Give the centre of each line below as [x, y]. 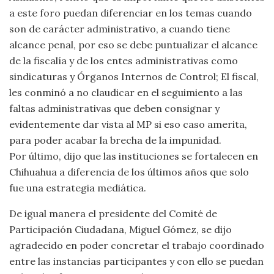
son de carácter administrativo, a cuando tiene [120, 29]
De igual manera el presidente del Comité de [113, 213]
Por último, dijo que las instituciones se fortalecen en [134, 156]
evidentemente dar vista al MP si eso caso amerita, [128, 124]
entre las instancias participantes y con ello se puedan [136, 261]
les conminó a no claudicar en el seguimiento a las [126, 92]
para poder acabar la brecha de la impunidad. [115, 140]
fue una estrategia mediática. [78, 188]
